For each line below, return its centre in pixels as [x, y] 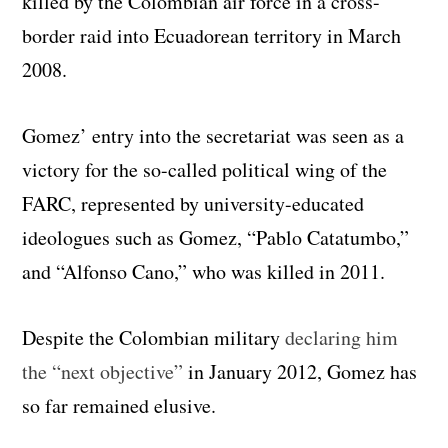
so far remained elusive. [119, 406]
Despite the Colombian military [154, 338]
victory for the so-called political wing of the [205, 170]
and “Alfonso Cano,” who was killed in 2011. [204, 272]
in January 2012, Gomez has [300, 372]
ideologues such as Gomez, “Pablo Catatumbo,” [216, 238]
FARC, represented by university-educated [193, 204]
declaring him [342, 338]
